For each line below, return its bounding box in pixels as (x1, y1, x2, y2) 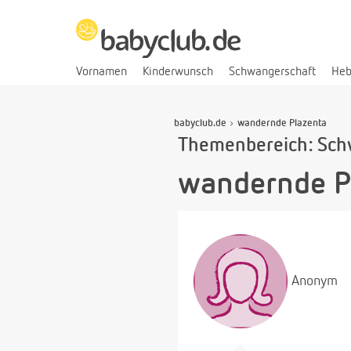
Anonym (291, 273, 338, 288)
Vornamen (76, 65, 127, 78)
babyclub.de (174, 118, 226, 128)
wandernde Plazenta (237, 118, 327, 128)
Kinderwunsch (143, 65, 213, 78)
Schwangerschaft (229, 65, 316, 78)
